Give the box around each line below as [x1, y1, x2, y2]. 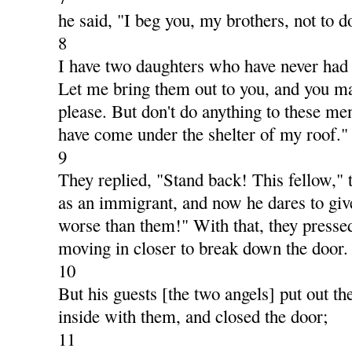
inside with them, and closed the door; [58, 304, 328, 328]
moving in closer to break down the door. [58, 236, 349, 260]
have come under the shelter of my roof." [58, 122, 349, 146]
